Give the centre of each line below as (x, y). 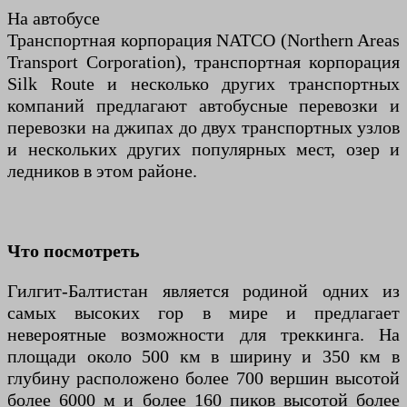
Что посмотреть (74, 251)
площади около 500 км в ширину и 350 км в (203, 356)
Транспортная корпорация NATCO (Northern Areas (203, 40)
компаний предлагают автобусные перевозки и (203, 105)
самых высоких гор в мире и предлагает (203, 313)
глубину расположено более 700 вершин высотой (203, 378)
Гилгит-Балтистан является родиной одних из (203, 291)
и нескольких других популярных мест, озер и (203, 149)
